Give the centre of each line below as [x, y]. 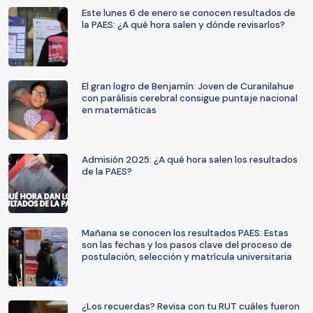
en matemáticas [119, 110]
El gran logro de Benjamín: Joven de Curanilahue [188, 86]
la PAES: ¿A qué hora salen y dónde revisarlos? [183, 25]
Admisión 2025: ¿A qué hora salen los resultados [190, 160]
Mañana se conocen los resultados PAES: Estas [185, 233]
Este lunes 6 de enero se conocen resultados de [189, 13]
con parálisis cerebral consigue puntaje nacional [190, 98]
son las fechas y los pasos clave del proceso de [187, 245]
